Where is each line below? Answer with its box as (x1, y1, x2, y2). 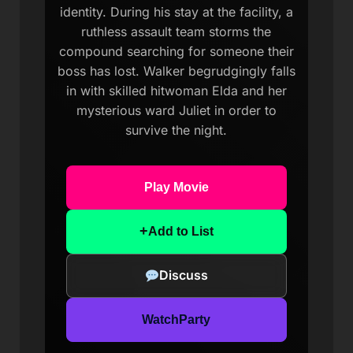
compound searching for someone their (58, 43, 294, 59)
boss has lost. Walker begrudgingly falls (57, 62, 295, 79)
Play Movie (143, 180, 209, 194)
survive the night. (125, 121, 228, 138)
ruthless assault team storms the (81, 23, 272, 39)
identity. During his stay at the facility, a (59, 3, 293, 20)
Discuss (159, 267, 209, 284)
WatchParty (142, 312, 211, 326)
